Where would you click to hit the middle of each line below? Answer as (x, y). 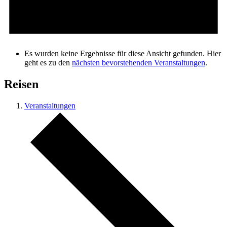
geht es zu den (48, 63)
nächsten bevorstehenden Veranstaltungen (139, 63)
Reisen (21, 84)
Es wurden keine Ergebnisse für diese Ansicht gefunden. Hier (123, 54)
